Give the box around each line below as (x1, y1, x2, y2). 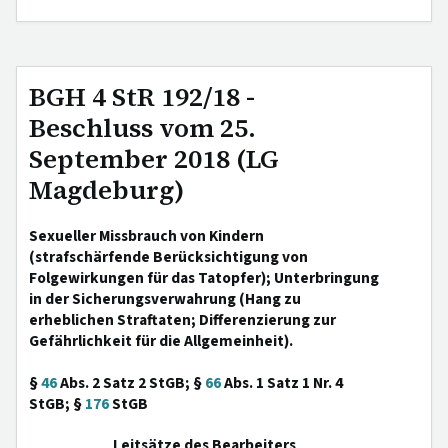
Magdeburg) (29, 172, 185, 208)
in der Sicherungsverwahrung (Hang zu (29, 288, 301, 310)
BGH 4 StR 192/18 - (29, 79, 255, 115)
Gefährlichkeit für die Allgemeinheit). (29, 330, 293, 352)
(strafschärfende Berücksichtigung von (29, 246, 308, 268)
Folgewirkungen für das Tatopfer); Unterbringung (29, 267, 379, 289)
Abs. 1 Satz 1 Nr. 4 (221, 372, 343, 394)
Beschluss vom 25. (29, 110, 256, 146)
